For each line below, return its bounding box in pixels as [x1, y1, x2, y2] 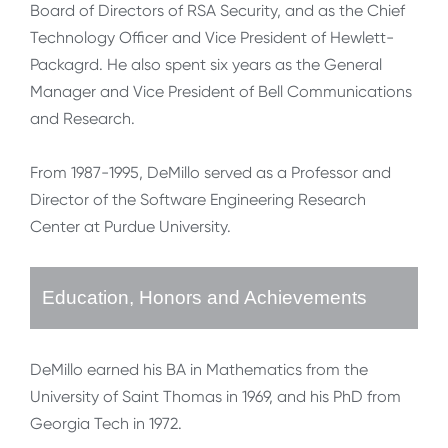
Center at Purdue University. [30, 217, 231, 237]
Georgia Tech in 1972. [30, 414, 182, 434]
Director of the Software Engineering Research [30, 190, 366, 210]
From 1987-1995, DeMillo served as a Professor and [30, 163, 391, 183]
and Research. [30, 109, 135, 129]
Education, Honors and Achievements [42, 287, 367, 309]
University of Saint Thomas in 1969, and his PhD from [30, 387, 401, 407]
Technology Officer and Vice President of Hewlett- [30, 28, 394, 48]
